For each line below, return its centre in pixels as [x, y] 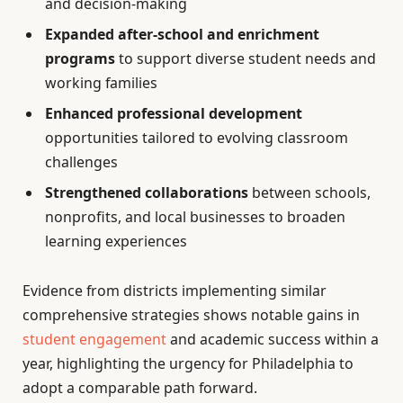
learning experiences [116, 242]
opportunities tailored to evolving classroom [197, 138]
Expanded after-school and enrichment [182, 35]
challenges [81, 162]
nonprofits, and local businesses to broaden [195, 217]
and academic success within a [273, 340]
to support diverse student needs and [246, 59]
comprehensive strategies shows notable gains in [191, 315]
